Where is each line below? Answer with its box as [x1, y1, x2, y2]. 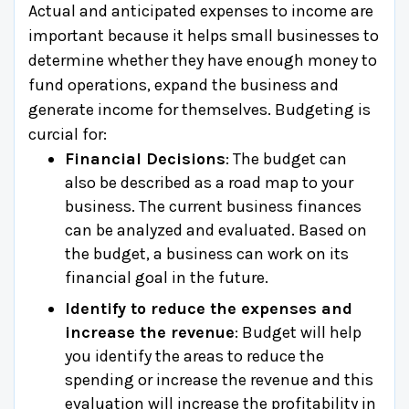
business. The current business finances [65, 195, 362, 216]
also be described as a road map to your [65, 172, 353, 193]
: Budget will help [235, 321, 362, 342]
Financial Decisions [65, 148, 225, 169]
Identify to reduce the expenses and [65, 298, 352, 319]
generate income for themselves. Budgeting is [28, 99, 371, 120]
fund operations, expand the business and [28, 74, 339, 95]
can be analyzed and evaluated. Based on [65, 219, 367, 240]
